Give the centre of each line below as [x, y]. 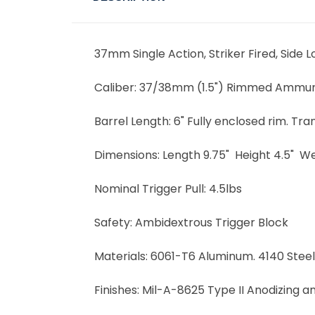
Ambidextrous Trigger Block [212, 222]
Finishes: [118, 290]
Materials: [122, 256]
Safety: [115, 222]
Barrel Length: [134, 121]
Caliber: [117, 87]
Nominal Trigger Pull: [150, 188]
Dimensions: [128, 155]
